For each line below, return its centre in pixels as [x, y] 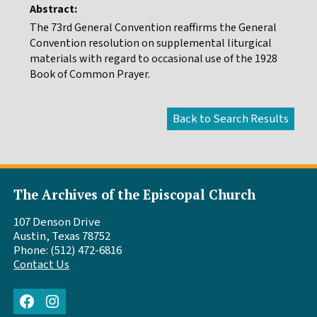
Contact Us [42, 264]
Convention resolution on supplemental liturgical [151, 43]
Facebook [42, 300]
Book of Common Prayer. [90, 74]
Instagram [69, 300]
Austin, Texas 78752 [62, 236]
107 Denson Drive [57, 222]
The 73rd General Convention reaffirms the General [153, 27]
